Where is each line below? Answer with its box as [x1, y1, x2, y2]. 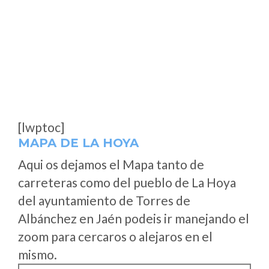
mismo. [18, 247, 57, 262]
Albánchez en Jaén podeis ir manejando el [18, 211, 249, 226]
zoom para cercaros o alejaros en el [18, 229, 213, 244]
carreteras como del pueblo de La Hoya [18, 175, 236, 190]
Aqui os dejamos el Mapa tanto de [18, 157, 204, 172]
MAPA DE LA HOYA [18, 136, 139, 150]
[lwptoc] [18, 119, 64, 134]
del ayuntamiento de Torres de [18, 193, 190, 208]
